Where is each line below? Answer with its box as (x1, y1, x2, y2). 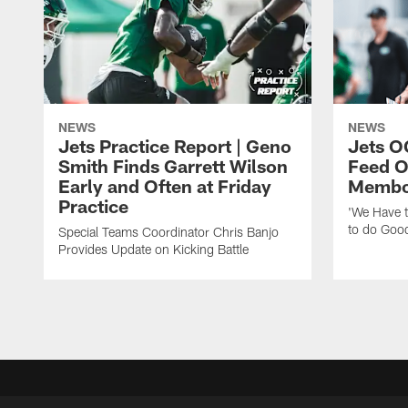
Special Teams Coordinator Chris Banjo (58, 224, 279, 240)
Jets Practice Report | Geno (58, 135, 291, 158)
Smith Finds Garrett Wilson (58, 155, 288, 178)
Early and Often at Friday (58, 175, 271, 198)
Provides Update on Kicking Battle (58, 241, 249, 258)
